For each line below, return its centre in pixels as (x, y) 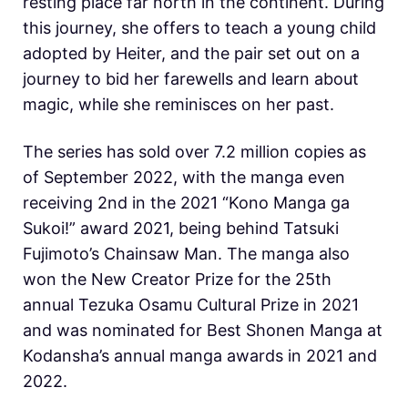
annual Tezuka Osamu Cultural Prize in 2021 (191, 304)
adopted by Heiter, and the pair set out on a (191, 53)
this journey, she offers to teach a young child (199, 27)
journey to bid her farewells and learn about (191, 78)
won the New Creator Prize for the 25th (177, 279)
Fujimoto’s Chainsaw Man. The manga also (186, 253)
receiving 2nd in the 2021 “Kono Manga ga (186, 202)
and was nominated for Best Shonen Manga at (203, 330)
